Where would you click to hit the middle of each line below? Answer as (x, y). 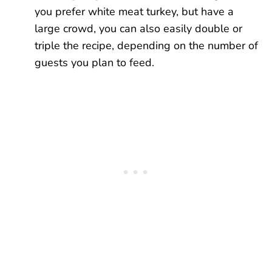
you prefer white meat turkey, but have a (134, 12)
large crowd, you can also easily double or (139, 29)
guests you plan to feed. (95, 63)
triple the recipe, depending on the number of (147, 46)
